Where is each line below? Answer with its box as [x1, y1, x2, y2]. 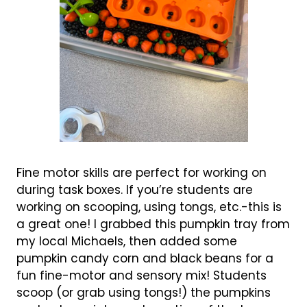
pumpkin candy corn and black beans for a [16, 249, 273, 267]
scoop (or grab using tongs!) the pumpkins [16, 284, 271, 301]
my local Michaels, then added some [16, 232, 237, 249]
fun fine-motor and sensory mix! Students [16, 267, 267, 284]
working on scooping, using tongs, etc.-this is [16, 198, 282, 215]
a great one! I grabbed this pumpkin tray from [16, 215, 290, 232]
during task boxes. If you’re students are [16, 181, 253, 198]
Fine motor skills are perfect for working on [16, 164, 267, 181]
